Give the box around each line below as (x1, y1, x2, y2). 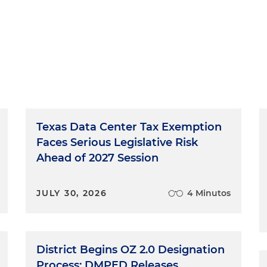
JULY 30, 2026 (36, 187, 107, 198)
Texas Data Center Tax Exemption (36, 120, 222, 133)
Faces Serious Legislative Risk (36, 135, 198, 149)
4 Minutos (187, 187, 231, 198)
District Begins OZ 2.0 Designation (36, 243, 225, 256)
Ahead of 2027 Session (36, 151, 159, 164)
